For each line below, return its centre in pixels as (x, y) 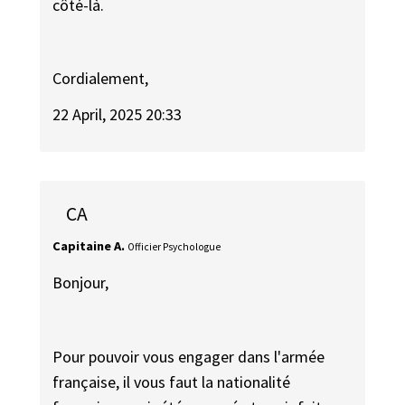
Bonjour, (81, 283)
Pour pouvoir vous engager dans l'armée (189, 356)
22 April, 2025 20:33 (118, 115)
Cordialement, (101, 78)
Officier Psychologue (174, 246)
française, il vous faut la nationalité (172, 381)
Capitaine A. (89, 245)
